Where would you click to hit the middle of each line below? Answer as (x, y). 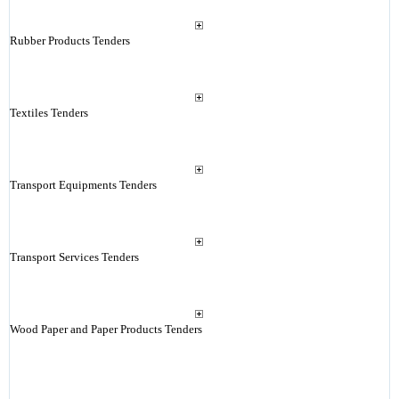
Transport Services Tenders (74, 257)
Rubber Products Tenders (69, 41)
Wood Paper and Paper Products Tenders (106, 329)
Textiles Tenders (49, 113)
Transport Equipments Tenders (83, 185)
